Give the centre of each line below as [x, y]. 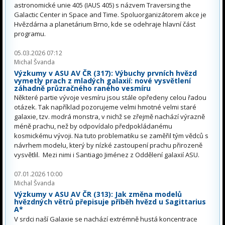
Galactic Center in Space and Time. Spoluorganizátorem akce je [110, 14]
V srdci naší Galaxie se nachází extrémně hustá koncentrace [106, 219]
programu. [30, 33]
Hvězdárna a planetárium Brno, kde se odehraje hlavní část [105, 24]
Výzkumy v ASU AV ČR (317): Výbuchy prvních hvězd [105, 73]
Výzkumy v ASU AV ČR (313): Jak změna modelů [98, 194]
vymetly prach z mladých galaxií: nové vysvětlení [102, 80]
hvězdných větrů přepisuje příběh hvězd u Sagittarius [110, 202]
